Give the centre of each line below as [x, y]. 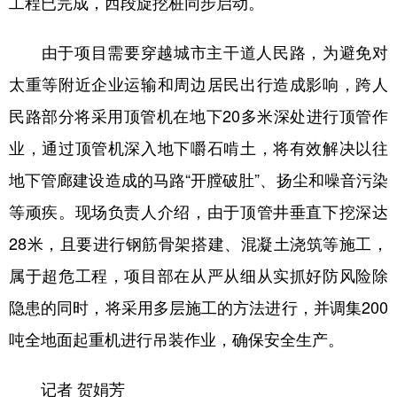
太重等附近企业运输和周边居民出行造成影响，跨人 [198, 83]
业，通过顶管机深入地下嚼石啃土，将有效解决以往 [198, 147]
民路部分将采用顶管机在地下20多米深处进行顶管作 [198, 115]
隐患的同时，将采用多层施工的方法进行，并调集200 [198, 307]
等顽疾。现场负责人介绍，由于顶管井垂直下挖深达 [198, 211]
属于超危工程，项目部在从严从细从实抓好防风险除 [198, 275]
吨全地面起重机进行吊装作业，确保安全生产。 [176, 339]
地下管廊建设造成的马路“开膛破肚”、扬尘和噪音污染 [198, 179]
